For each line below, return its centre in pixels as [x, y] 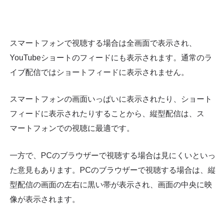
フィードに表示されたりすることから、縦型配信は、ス [107, 114]
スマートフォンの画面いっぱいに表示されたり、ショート [111, 99]
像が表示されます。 [45, 200]
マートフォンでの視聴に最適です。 [72, 128]
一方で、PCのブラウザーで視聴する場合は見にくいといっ [113, 156]
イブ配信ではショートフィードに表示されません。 [99, 72]
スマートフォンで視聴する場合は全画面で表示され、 [103, 43]
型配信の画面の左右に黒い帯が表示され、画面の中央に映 [111, 185]
